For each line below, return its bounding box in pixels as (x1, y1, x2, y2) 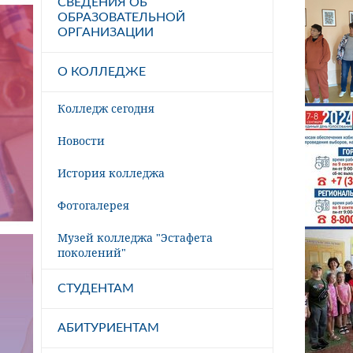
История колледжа (58, 165, 165, 180)
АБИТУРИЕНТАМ (58, 321, 159, 334)
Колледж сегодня (58, 100, 154, 116)
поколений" (58, 244, 126, 260)
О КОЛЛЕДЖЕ (58, 65, 146, 78)
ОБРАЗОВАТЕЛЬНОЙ (58, 10, 185, 24)
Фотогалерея (58, 197, 129, 213)
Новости (58, 132, 105, 148)
